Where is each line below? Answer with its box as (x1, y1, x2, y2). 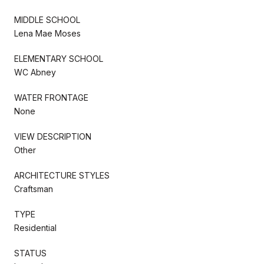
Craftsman (14, 183, 53, 194)
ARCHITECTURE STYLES (14, 170, 110, 180)
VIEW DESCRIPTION (14, 131, 91, 141)
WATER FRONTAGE (14, 92, 88, 103)
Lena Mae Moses (14, 28, 81, 38)
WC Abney (14, 67, 56, 77)
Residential (14, 222, 57, 233)
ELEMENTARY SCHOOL (14, 53, 103, 64)
